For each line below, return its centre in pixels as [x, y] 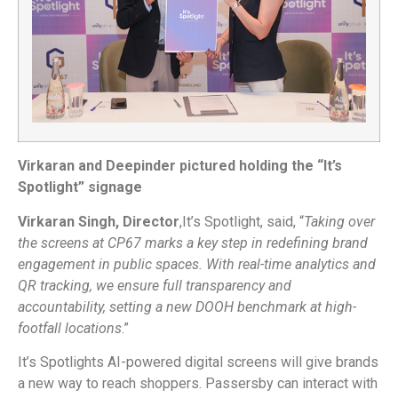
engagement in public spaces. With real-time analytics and [197, 264]
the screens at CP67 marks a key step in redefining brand [193, 243]
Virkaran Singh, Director [99, 221]
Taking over [339, 221]
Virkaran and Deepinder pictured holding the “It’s [180, 166]
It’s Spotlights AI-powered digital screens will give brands [198, 362]
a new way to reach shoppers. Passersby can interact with [198, 384]
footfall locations [70, 328]
